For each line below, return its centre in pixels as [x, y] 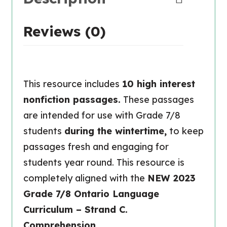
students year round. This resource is [104, 162]
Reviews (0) [64, 31]
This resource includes [72, 84]
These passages [157, 100]
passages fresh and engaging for [96, 147]
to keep [185, 131]
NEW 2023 [171, 178]
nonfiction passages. [72, 100]
